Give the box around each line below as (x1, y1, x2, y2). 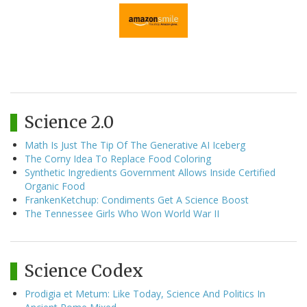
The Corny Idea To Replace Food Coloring (25, 152, 211, 166)
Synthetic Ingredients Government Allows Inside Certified (25, 166, 275, 180)
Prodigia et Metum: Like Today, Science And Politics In (25, 287, 265, 301)
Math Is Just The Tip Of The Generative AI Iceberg (25, 138, 245, 152)
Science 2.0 (24, 112, 114, 134)
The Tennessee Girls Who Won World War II (25, 207, 219, 221)
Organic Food (25, 180, 85, 193)
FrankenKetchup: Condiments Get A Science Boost (25, 193, 249, 207)
